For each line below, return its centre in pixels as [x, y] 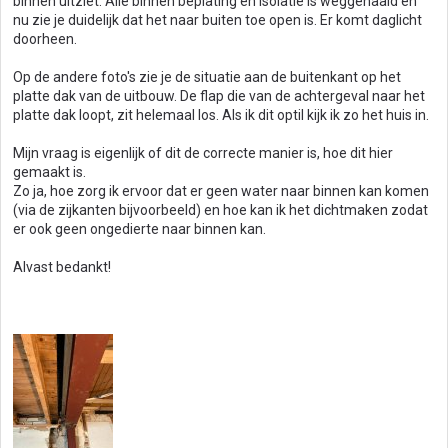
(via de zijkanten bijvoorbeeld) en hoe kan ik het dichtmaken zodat [220, 210]
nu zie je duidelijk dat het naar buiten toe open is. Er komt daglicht [217, 20]
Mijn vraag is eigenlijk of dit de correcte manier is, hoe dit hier [203, 153]
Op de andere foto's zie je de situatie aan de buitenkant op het [207, 77]
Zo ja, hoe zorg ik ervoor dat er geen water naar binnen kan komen [221, 191]
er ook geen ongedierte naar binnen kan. [139, 229]
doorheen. [45, 39]
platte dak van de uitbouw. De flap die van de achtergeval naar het [219, 96]
